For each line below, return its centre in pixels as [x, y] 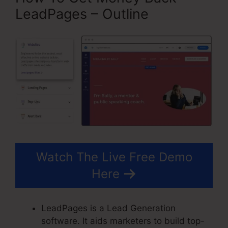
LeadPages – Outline [82, 14]
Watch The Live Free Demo [114, 157]
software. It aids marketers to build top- [123, 221]
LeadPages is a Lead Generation [108, 208]
